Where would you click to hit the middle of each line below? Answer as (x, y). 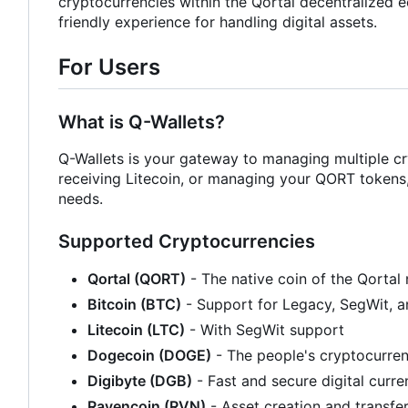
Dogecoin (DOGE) (149, 355)
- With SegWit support (265, 329)
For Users (109, 67)
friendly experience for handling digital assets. (218, 22)
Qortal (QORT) (137, 278)
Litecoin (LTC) (136, 329)
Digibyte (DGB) (140, 380)
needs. (81, 198)
